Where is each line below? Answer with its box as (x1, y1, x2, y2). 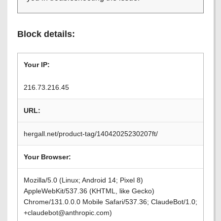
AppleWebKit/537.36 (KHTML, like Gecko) (24, 187, 154, 195)
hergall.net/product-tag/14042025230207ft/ (24, 130, 158, 138)
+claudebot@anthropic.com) (24, 209, 112, 217)
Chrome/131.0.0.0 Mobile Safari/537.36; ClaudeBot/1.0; (24, 198, 197, 206)
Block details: (17, 29, 75, 39)
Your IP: (24, 61, 50, 69)
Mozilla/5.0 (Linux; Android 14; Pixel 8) (24, 176, 143, 184)
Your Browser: (24, 153, 71, 161)
